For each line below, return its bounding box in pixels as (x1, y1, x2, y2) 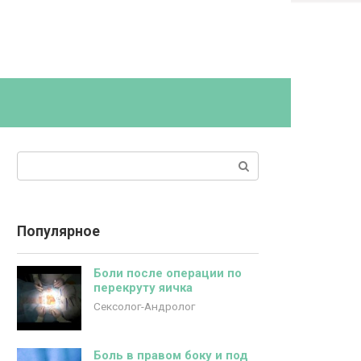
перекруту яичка (93, 280, 193, 295)
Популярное (17, 223, 100, 239)
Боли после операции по (93, 266, 242, 280)
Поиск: (16, 152, 56, 168)
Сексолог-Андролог (93, 300, 195, 313)
